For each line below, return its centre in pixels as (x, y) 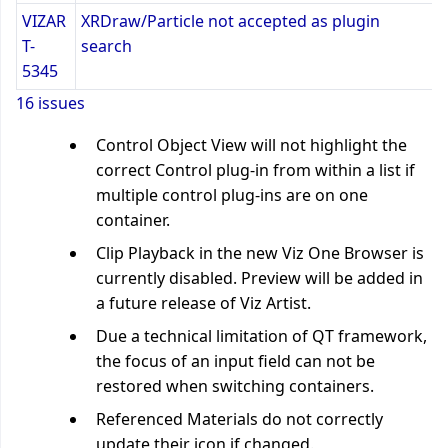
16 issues (50, 102)
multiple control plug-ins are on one (232, 194)
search (106, 45)
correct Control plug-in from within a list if (255, 169)
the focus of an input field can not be (235, 360)
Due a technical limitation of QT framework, (261, 335)
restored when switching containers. (235, 385)
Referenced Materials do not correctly (239, 418)
